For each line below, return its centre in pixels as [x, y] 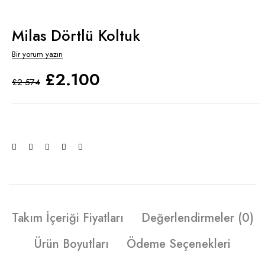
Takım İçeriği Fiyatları [67, 218]
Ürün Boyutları [72, 244]
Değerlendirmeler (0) [197, 218]
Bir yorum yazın [37, 54]
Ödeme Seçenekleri [179, 244]
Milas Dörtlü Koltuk [76, 35]
